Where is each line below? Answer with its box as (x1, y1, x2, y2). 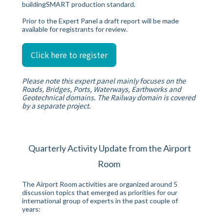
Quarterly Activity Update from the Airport (28, 143, 191, 153)
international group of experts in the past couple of (22, 197, 178, 205)
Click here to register (31, 49, 108, 61)
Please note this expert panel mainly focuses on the (22, 76, 186, 86)
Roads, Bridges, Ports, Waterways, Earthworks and (22, 84, 181, 94)
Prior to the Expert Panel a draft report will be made (22, 17, 179, 25)
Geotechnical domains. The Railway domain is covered (22, 92, 196, 102)
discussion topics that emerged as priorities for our (22, 188, 177, 197)
